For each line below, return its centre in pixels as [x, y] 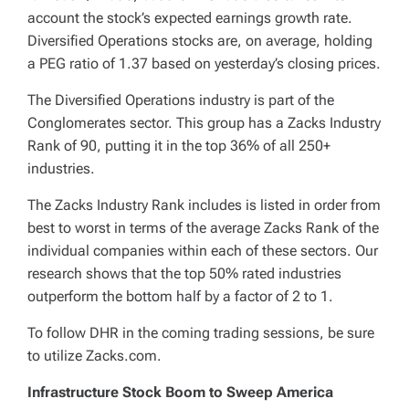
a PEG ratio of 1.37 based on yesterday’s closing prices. [204, 64]
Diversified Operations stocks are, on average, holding [200, 41]
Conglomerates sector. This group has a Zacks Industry [204, 123]
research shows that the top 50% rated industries [184, 274]
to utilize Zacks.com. [94, 356]
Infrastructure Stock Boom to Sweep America [180, 393]
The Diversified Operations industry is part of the [181, 100]
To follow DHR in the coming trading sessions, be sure [201, 333]
